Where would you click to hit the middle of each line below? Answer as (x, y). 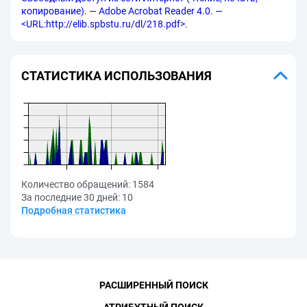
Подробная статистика (74, 210)
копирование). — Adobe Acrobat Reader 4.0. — (122, 11)
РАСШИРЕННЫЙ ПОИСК (153, 285)
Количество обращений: (76, 184)
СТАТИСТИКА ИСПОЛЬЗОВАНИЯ (116, 75)
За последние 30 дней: (71, 197)
